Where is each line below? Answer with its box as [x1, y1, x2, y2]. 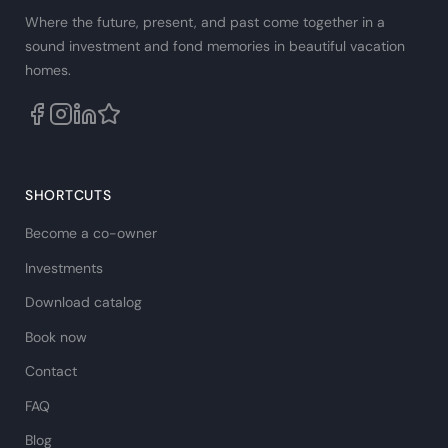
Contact [25, 362, 77, 380]
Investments [25, 258, 103, 277]
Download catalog [25, 293, 142, 311]
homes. [25, 61, 71, 79]
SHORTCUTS [25, 186, 112, 204]
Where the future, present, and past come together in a [25, 13, 385, 31]
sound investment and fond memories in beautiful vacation [25, 37, 405, 55]
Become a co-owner [25, 224, 157, 242]
